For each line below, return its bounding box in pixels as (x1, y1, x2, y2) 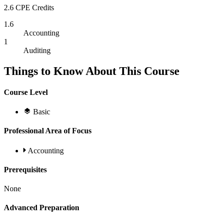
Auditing (23, 46, 51, 54)
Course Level (4, 88, 48, 96)
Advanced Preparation (4, 203, 79, 212)
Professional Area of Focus (4, 127, 91, 135)
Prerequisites (4, 165, 47, 174)
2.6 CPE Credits (4, 3, 54, 12)
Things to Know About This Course (4, 64, 180, 77)
